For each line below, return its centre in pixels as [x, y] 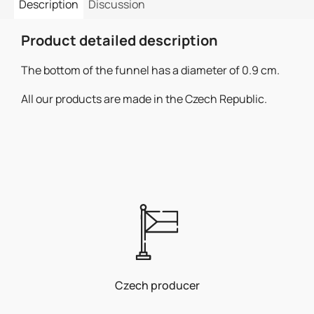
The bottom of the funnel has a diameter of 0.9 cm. [150, 70]
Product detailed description [120, 40]
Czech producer [157, 285]
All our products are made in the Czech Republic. [144, 98]
